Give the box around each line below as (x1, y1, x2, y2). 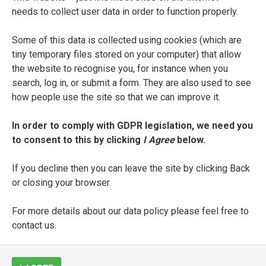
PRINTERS (108, 213, 158, 224)
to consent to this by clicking (12, 134, 143, 145)
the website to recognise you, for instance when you (12, 62, 228, 74)
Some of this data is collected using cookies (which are (12, 34, 242, 46)
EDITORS (112, 153, 154, 164)
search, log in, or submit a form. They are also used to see (12, 77, 251, 88)
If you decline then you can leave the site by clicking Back (12, 162, 250, 174)
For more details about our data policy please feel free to (12, 205, 249, 217)
